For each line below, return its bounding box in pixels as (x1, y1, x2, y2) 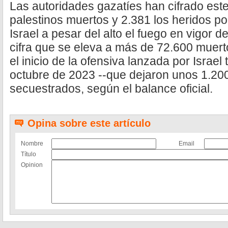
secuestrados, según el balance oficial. (10, 82, 213, 95)
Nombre (21, 140, 43, 147)
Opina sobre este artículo (27, 118, 151, 129)
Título (21, 151, 36, 158)
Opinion (21, 161, 43, 168)
